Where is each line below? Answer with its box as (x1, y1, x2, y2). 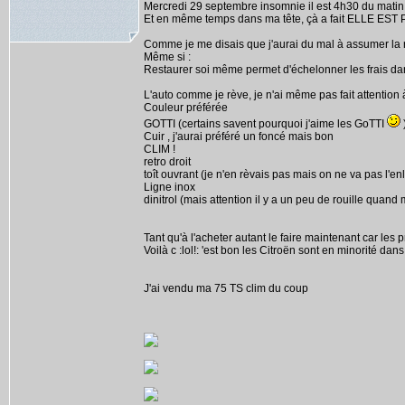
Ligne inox (144, 181, 195, 193)
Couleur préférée (144, 101, 228, 114)
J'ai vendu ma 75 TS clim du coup (144, 282, 308, 295)
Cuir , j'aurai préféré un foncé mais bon (144, 130, 334, 143)
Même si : (144, 51, 191, 63)
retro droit (144, 155, 191, 168)
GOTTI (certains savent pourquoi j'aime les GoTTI (144, 118, 387, 130)
